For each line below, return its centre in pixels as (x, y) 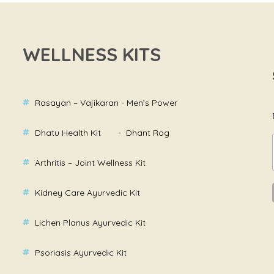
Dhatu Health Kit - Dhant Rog (102, 133)
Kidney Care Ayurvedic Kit (87, 193)
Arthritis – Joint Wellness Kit (90, 163)
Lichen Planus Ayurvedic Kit (90, 223)
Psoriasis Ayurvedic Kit (80, 253)
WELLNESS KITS (91, 54)
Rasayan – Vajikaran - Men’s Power (106, 103)
